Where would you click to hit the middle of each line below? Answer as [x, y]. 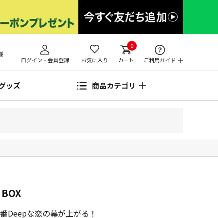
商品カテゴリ [114, 85]
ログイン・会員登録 [45, 60]
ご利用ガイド [160, 60]
